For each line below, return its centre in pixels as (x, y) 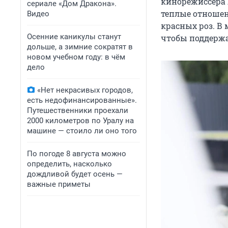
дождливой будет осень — (75, 174)
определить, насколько (69, 164)
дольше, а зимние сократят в (80, 47)
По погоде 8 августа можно (77, 154)
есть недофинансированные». (82, 100)
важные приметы (59, 184)
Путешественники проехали (78, 110)
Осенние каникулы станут (74, 37)
